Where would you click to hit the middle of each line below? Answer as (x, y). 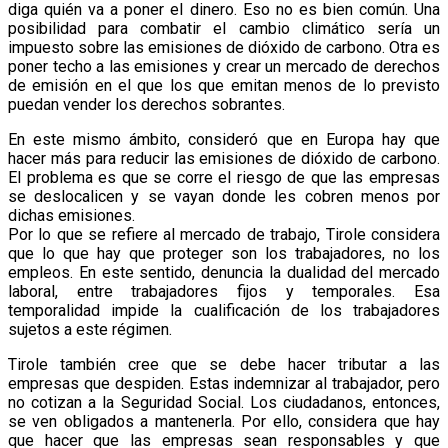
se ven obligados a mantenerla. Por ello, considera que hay (224, 422)
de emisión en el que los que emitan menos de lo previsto (224, 86)
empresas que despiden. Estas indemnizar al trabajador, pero (224, 384)
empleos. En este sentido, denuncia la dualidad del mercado (224, 273)
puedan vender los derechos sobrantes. (146, 105)
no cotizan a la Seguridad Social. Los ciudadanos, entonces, (224, 403)
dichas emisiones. (71, 216)
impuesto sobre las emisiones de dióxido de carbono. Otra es (224, 48)
